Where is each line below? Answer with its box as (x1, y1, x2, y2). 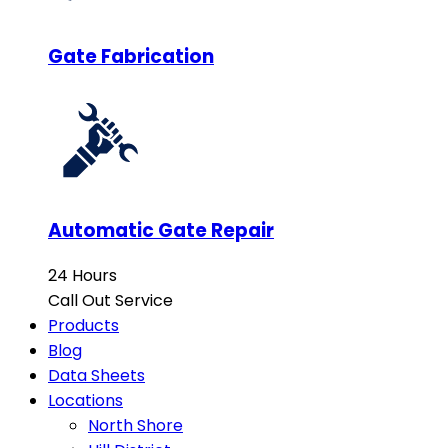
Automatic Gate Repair (48, 216, 274, 244)
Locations (48, 389, 123, 413)
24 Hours (48, 264, 117, 288)
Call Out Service (48, 289, 173, 313)
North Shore (88, 414, 183, 438)
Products (48, 314, 119, 338)
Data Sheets (48, 364, 145, 388)
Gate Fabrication (48, 43, 214, 71)
